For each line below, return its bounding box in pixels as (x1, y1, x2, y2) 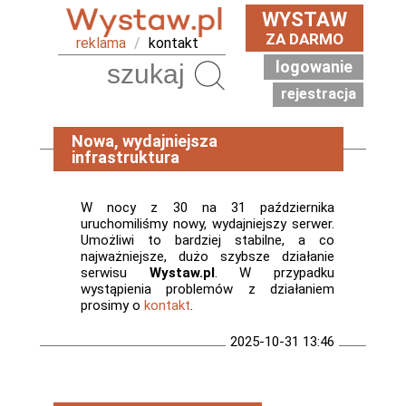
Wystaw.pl (149, 265, 215, 281)
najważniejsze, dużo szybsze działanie (81, 248, 334, 265)
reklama (76, 34, 126, 52)
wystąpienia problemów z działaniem (81, 281, 334, 297)
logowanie (275, 57, 353, 76)
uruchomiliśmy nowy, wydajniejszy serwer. (81, 216, 334, 232)
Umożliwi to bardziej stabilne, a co (81, 232, 334, 248)
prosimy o (81, 297, 144, 314)
